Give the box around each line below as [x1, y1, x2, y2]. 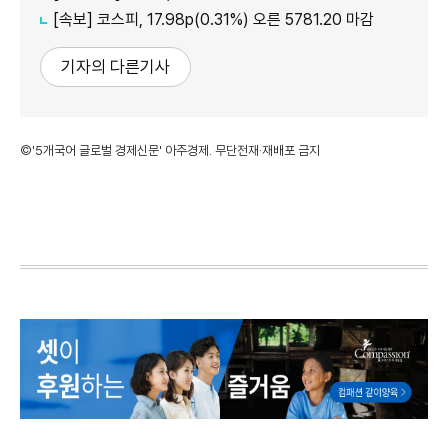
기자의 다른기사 [61, 57, 170, 77]
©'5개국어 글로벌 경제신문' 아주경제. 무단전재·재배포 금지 [20, 143, 320, 158]
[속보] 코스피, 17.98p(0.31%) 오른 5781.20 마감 [53, 10, 374, 29]
